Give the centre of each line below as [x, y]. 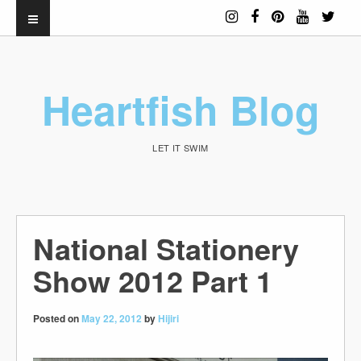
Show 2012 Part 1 [153, 280]
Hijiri [168, 318]
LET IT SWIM [180, 147]
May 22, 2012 [112, 318]
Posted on [57, 318]
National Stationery [166, 248]
